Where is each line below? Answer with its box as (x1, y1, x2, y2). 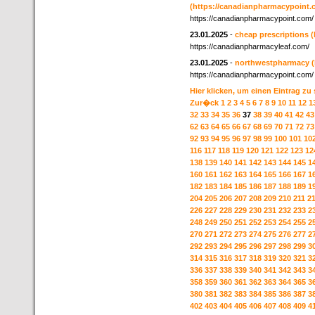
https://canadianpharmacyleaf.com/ (190, 42, 309, 51)
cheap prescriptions (235, 30, 309, 39)
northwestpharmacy (235, 58, 309, 67)
